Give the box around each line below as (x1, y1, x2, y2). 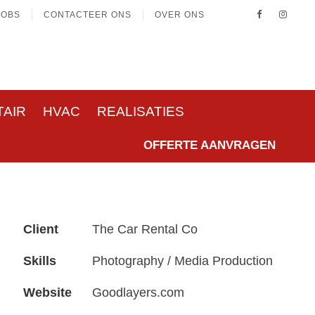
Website (23, 285, 72, 300)
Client (23, 222, 59, 237)
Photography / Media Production (92, 254, 274, 269)
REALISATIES (97, 104, 184, 120)
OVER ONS (155, 10, 205, 20)
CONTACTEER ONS (44, 10, 131, 20)
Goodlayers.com (92, 285, 185, 300)
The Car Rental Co (92, 222, 198, 237)
